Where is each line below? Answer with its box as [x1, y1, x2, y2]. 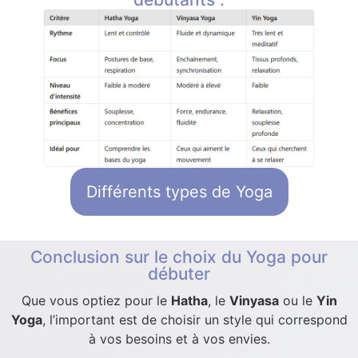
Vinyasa [229, 292, 279, 308]
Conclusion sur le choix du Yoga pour [30, 246, 328, 267]
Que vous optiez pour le [21, 292, 171, 308]
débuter [148, 263, 210, 284]
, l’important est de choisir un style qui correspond [42, 311, 348, 328]
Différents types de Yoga [86, 181, 272, 201]
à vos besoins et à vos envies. [88, 330, 270, 347]
